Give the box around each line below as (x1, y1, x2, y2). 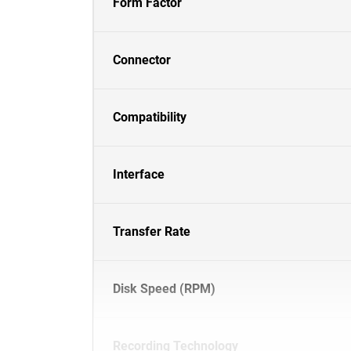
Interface (113, 167, 165, 182)
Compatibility (113, 110, 186, 125)
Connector (113, 52, 171, 67)
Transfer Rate (113, 224, 190, 239)
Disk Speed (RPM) (113, 281, 215, 296)
